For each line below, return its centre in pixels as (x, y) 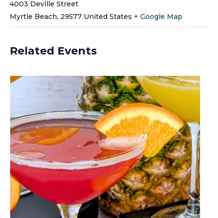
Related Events (53, 51)
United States (108, 16)
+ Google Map (158, 16)
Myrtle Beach (33, 16)
